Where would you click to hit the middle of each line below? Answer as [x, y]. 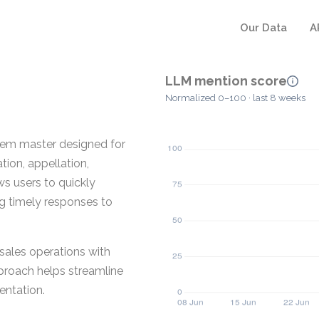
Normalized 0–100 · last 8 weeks [235, 98]
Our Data [263, 28]
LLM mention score [226, 81]
